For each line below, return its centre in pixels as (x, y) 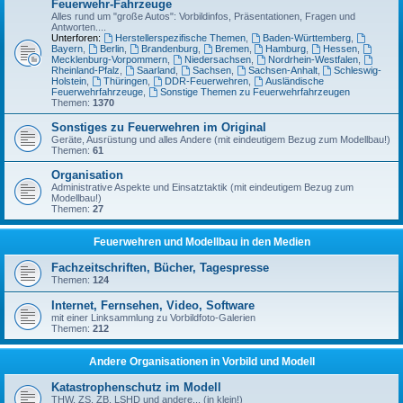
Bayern (67, 49)
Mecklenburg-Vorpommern (109, 59)
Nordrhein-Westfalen (313, 59)
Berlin (112, 49)
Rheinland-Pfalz (85, 70)
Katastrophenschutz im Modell (136, 387)
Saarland (156, 70)
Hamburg (286, 49)
